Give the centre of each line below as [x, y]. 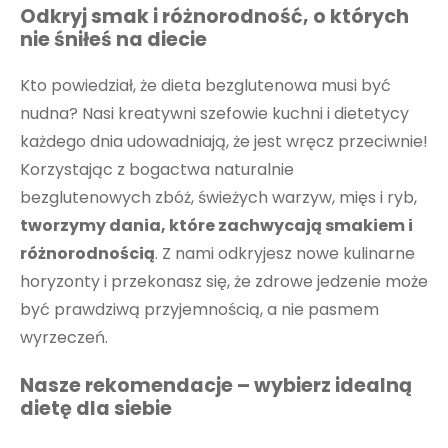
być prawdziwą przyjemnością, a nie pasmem [199, 309]
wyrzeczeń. [64, 337]
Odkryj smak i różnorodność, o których [214, 17]
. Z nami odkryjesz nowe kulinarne [285, 253]
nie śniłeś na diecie [113, 40]
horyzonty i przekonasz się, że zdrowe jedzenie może [224, 281]
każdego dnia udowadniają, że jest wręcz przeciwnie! [224, 141]
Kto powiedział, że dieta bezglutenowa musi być [205, 85]
